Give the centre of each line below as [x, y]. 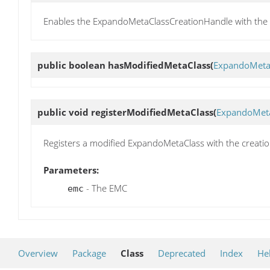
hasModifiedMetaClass [159, 65]
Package [89, 253]
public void [64, 112]
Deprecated [182, 253]
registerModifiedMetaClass [152, 112]
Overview [38, 253]
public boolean [73, 65]
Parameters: [71, 170]
